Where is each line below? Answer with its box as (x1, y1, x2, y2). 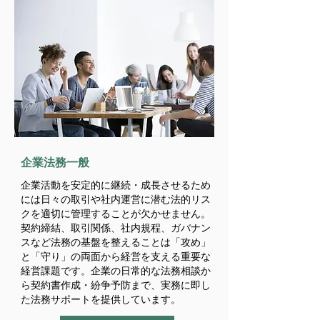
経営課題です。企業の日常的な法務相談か (21, 264, 211, 277)
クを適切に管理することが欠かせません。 (21, 206, 211, 220)
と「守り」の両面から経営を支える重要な (21, 249, 211, 263)
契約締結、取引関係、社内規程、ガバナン (21, 221, 211, 234)
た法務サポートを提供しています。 (21, 292, 181, 306)
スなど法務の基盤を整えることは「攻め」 (21, 235, 211, 249)
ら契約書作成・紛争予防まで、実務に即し (21, 278, 211, 291)
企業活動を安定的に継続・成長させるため (21, 178, 211, 191)
